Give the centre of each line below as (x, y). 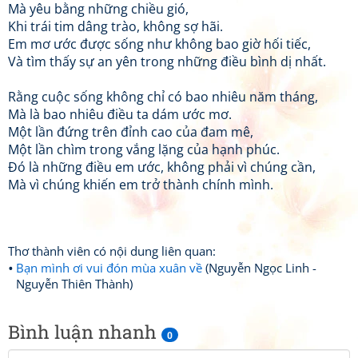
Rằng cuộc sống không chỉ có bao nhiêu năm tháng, (163, 97)
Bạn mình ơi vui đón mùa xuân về (109, 268)
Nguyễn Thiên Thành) (74, 284)
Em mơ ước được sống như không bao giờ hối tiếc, (159, 44)
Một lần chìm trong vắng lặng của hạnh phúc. (144, 149)
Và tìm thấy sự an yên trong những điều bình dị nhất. (167, 62)
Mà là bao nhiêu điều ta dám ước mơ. (120, 114)
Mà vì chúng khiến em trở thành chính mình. (141, 185)
